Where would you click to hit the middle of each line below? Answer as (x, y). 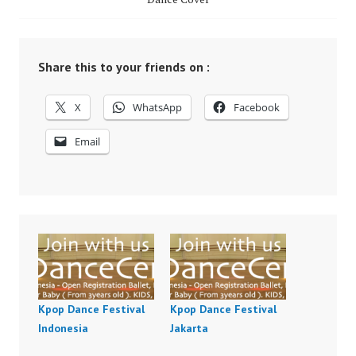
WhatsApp (157, 107)
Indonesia (63, 329)
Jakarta (189, 329)
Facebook (257, 107)
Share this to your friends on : (124, 66)
